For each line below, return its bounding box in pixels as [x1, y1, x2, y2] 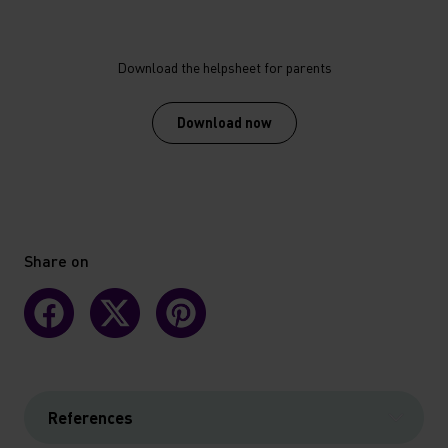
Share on [24, 250, 89, 270]
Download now [176, 113, 272, 131]
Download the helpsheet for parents [116, 58, 332, 76]
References [48, 407, 133, 427]
